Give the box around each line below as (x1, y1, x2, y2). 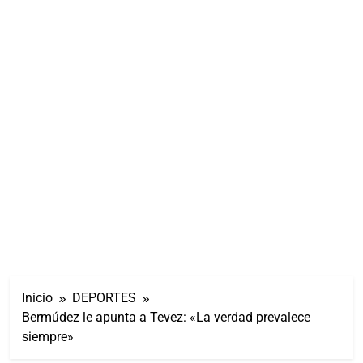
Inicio (22, 289, 53, 305)
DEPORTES (72, 289, 136, 305)
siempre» (22, 328, 74, 344)
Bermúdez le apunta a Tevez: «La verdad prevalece (22, 309, 310, 325)
